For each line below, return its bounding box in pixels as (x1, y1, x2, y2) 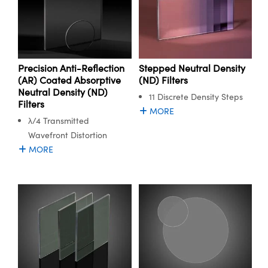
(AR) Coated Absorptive (18, 74, 121, 87)
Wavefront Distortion (28, 129, 107, 141)
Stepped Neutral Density (138, 62, 245, 75)
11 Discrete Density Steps (148, 91, 243, 103)
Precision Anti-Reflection (18, 62, 124, 75)
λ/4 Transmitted (28, 115, 89, 127)
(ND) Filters (138, 74, 188, 87)
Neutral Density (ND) (18, 86, 108, 99)
